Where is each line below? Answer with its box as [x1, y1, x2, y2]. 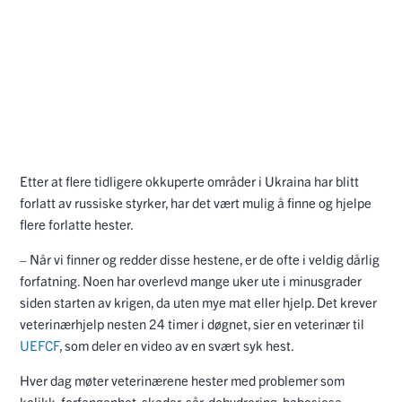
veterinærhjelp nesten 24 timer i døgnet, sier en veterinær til [20, 315, 364, 332]
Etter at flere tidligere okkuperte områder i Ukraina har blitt [20, 172, 359, 189]
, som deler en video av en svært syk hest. [59, 336, 296, 354]
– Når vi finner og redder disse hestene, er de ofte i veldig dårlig [20, 250, 380, 267]
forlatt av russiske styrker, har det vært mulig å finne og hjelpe [20, 194, 371, 211]
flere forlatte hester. [20, 215, 135, 232]
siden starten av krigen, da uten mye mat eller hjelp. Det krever [20, 293, 377, 310]
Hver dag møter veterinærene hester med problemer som [20, 371, 345, 389]
